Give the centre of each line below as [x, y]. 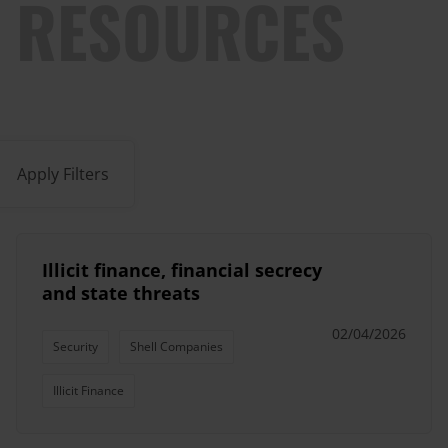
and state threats [121, 293]
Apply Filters [63, 174]
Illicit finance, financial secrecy [182, 270]
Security [75, 346]
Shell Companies [176, 346]
